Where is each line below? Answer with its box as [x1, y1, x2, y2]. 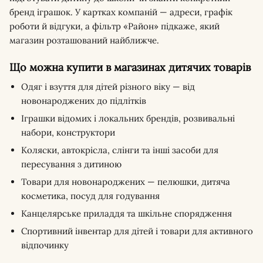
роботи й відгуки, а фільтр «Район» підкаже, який [9, 21, 220, 32]
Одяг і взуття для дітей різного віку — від [21, 81, 195, 92]
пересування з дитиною [21, 159, 122, 170]
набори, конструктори [21, 127, 115, 138]
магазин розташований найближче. [9, 35, 159, 46]
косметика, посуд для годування [21, 190, 160, 201]
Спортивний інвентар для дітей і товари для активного [21, 225, 253, 237]
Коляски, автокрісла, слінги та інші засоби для [21, 144, 218, 156]
